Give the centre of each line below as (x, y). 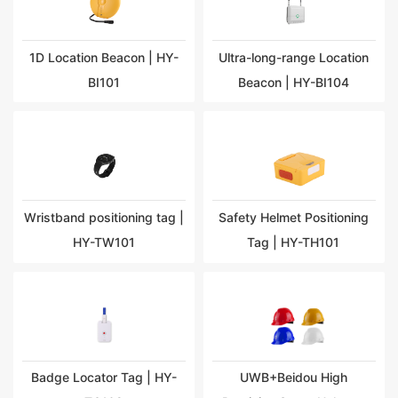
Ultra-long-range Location (294, 57)
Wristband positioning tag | (104, 217)
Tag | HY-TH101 (294, 242)
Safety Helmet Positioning (294, 217)
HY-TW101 (104, 242)
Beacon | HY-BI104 (294, 82)
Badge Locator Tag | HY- (104, 378)
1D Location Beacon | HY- (104, 57)
